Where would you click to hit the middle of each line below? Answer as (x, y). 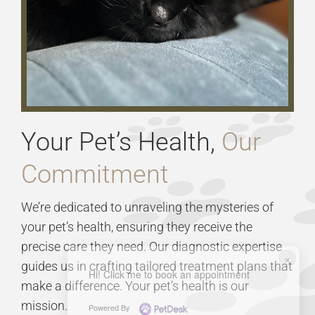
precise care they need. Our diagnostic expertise (151, 247)
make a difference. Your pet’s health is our (135, 286)
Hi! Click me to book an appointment (169, 274)
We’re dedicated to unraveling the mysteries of (147, 207)
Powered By (110, 308)
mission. (44, 306)
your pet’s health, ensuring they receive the (136, 227)
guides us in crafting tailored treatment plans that (156, 266)
